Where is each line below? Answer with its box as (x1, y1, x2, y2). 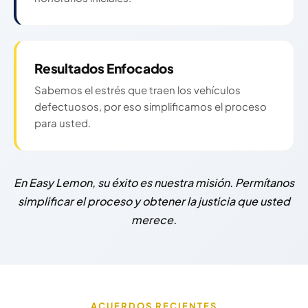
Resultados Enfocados (34, 60, 174, 77)
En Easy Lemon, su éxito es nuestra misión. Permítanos (14, 175, 294, 190)
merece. (131, 212, 177, 228)
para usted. (34, 116, 91, 130)
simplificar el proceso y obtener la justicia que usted (18, 194, 290, 209)
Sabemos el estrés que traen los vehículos (34, 83, 241, 97)
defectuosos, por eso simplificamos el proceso (34, 100, 267, 113)
